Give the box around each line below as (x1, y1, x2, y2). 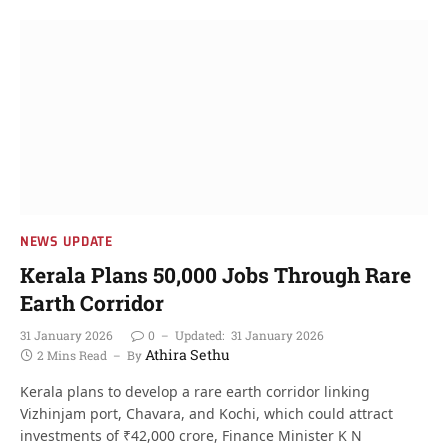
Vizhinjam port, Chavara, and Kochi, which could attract (20, 403, 393, 423)
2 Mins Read (37, 346, 107, 363)
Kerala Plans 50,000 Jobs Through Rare (20, 260, 411, 289)
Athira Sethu (145, 344, 230, 364)
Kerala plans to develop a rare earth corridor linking (20, 381, 370, 401)
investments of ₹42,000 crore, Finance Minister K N (20, 425, 362, 445)
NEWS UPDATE (20, 229, 113, 252)
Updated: (175, 326, 224, 343)
